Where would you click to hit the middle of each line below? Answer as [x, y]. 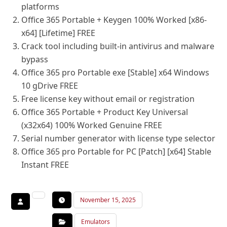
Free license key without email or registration [108, 99]
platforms [41, 7]
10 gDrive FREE [50, 86]
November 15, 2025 [108, 200]
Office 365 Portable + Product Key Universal [105, 112]
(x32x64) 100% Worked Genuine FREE [92, 125]
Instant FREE [45, 165]
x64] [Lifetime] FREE [59, 33]
